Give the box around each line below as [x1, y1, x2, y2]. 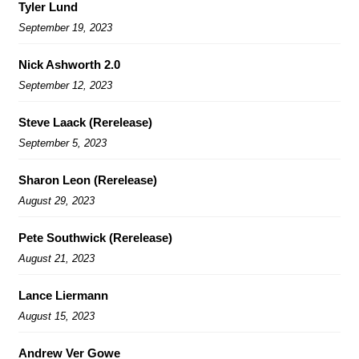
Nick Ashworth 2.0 [18, 57, 120, 71]
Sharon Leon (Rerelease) [18, 172, 157, 187]
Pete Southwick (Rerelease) [18, 230, 172, 244]
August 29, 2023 [18, 194, 95, 207]
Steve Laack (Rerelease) [18, 115, 152, 129]
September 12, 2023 [18, 79, 112, 91]
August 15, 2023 [18, 309, 95, 322]
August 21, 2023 [18, 252, 95, 264]
